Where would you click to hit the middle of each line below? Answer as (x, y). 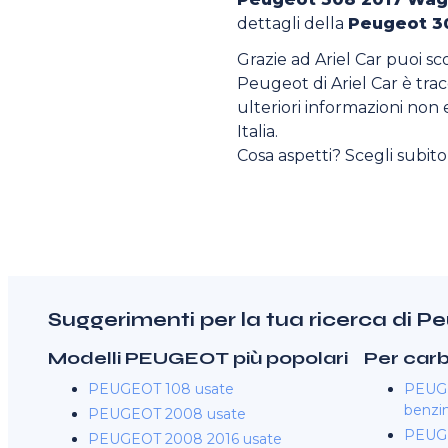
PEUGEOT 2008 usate (167, 414)
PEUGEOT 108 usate (161, 389)
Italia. (258, 131)
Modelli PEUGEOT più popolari (198, 358)
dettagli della (293, 23)
